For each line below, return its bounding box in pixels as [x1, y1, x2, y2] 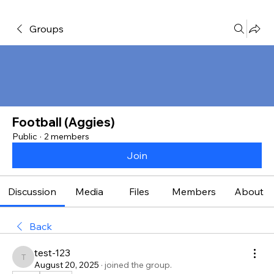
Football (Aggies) [12, 114, 115, 130]
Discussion [8, 185, 57, 198]
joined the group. [105, 259, 172, 270]
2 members [44, 131, 89, 142]
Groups [29, 23, 64, 35]
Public [12, 131, 37, 142]
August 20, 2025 [34, 259, 99, 270]
